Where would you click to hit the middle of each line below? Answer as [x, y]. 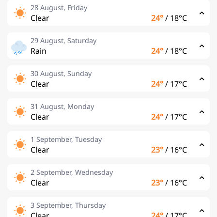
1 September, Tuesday [66, 139]
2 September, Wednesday [72, 172]
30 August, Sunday [61, 73]
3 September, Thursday [68, 205]
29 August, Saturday [63, 40]
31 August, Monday [62, 106]
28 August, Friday [59, 8]
